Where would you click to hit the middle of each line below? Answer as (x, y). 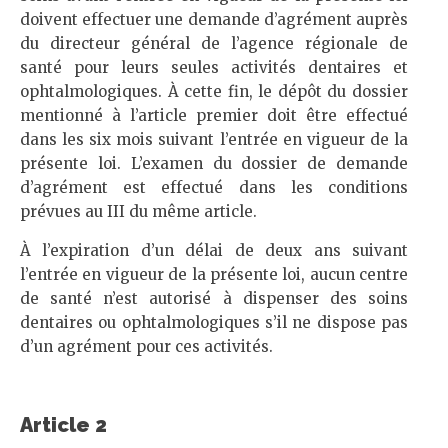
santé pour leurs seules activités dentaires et (214, 67)
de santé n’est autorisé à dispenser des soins (214, 298)
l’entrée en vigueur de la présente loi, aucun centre (214, 274)
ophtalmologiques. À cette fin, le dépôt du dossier (214, 91)
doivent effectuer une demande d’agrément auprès (214, 19)
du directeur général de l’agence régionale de (214, 43)
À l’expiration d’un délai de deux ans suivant (214, 250)
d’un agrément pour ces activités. (146, 346)
